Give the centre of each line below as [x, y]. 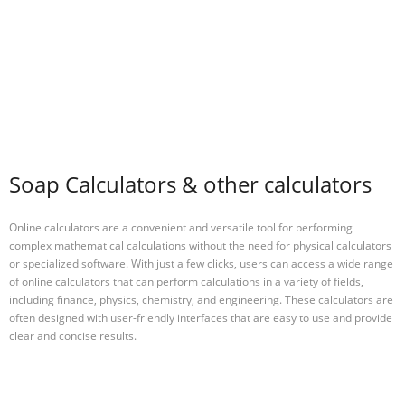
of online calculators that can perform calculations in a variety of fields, [186, 281]
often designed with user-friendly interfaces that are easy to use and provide [201, 317]
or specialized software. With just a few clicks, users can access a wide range [201, 263]
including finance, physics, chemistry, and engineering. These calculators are [201, 299]
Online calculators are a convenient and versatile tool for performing [181, 227]
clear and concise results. [73, 335]
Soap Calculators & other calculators [190, 184]
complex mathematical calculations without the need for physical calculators [200, 245]
